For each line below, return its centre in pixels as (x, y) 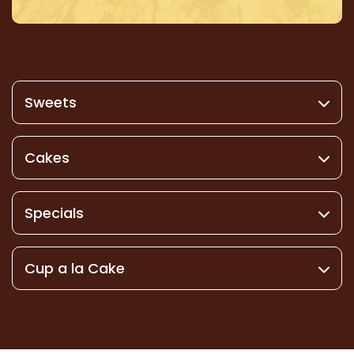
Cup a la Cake (75, 268)
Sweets (51, 102)
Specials (54, 213)
